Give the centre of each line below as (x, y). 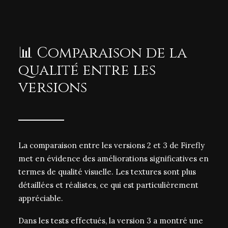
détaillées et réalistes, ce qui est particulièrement (108, 185)
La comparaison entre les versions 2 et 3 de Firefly (111, 145)
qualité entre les (87, 70)
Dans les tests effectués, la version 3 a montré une (111, 221)
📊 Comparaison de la (103, 53)
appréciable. (41, 198)
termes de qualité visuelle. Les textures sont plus (107, 172)
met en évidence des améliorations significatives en (113, 159)
